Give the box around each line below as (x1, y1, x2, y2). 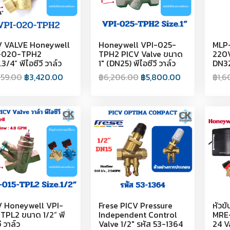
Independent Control (98, 208, 177, 221)
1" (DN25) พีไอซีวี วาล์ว (98, 56, 176, 69)
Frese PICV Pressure (98, 199, 172, 212)
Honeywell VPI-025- (98, 38, 176, 51)
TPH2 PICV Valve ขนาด (98, 47, 183, 60)
